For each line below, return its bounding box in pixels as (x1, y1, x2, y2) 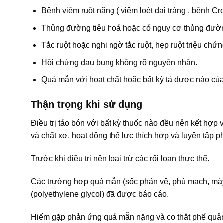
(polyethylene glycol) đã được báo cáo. (31, 189, 169, 198)
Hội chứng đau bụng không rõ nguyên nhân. (41, 58, 197, 67)
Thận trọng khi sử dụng (31, 99, 142, 110)
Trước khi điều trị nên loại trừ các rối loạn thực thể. (31, 154, 209, 163)
